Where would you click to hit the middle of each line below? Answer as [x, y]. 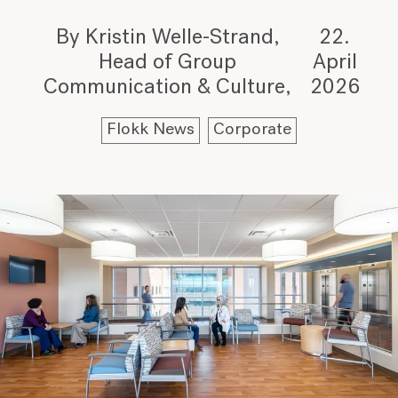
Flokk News [150, 130]
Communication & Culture [165, 88]
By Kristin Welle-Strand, [167, 38]
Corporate [253, 130]
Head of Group [168, 63]
